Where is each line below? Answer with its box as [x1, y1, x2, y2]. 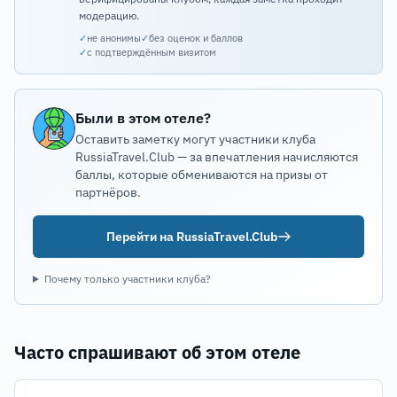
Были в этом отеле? [75, 109, 211, 127]
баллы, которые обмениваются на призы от [75, 167, 328, 183]
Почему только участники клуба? [43, 272, 211, 285]
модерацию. [79, 9, 139, 22]
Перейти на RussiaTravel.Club [105, 229, 277, 245]
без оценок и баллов [149, 32, 243, 44]
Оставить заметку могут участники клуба [75, 131, 315, 147]
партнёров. [75, 184, 141, 200]
